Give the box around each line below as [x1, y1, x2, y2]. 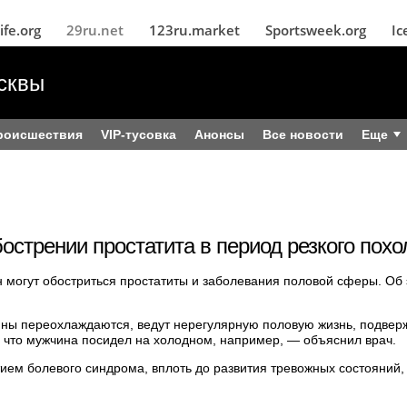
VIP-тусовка [101, 127, 176, 142]
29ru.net [66, 21, 124, 39]
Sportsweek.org [265, 21, 366, 39]
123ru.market [149, 21, 240, 39]
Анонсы [194, 127, 244, 142]
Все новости [263, 127, 343, 142]
